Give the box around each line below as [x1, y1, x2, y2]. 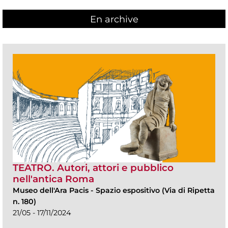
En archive [90, 13, 138, 25]
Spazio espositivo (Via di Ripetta [96, 185, 215, 195]
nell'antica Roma [13, 173, 94, 185]
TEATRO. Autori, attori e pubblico [13, 161, 174, 174]
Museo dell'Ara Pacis [13, 185, 91, 195]
